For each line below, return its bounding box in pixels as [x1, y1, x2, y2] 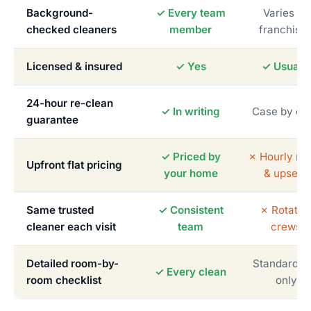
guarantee [26, 113, 78, 127]
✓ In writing [161, 105, 220, 119]
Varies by [262, 6, 310, 20]
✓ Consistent [158, 203, 224, 217]
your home [163, 167, 218, 180]
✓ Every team [155, 6, 226, 20]
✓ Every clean [155, 265, 226, 279]
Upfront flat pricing [26, 158, 122, 172]
